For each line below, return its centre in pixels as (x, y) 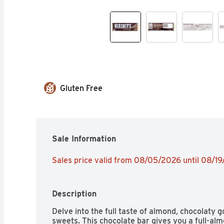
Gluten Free (81, 88)
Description (74, 193)
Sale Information (84, 138)
